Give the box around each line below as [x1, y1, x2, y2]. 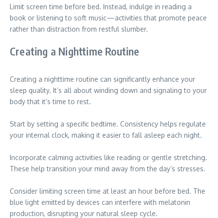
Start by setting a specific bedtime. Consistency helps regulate [10, 120, 206, 128]
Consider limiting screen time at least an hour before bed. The [10, 187, 205, 195]
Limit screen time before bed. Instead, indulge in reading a [10, 2, 192, 11]
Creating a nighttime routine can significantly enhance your [10, 75, 195, 83]
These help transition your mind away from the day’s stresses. [10, 164, 205, 173]
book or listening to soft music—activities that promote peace [10, 14, 207, 22]
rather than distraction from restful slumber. [10, 25, 148, 33]
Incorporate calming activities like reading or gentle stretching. [10, 153, 207, 162]
